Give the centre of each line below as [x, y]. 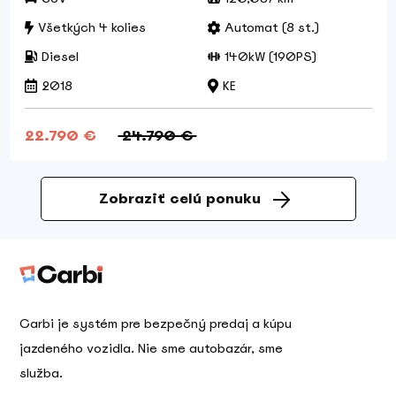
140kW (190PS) [270, 56]
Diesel [60, 56]
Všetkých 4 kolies [91, 27]
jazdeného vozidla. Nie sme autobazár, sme [151, 349]
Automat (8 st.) [271, 27]
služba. [41, 373]
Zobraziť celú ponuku [179, 198]
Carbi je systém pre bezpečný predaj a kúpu [156, 324]
